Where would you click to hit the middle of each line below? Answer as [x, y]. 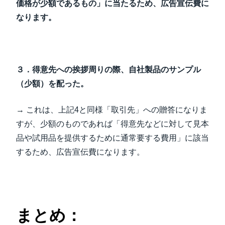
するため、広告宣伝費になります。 [80, 152]
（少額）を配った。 [52, 84]
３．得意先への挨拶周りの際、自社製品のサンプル [108, 70]
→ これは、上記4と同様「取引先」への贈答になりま [112, 110]
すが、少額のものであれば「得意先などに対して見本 [113, 124]
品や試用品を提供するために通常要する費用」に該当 [113, 138]
